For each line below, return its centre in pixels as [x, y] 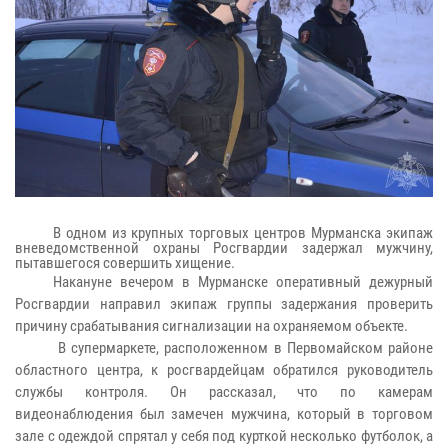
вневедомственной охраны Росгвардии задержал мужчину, [224, 247]
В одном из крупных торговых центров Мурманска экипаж [242, 232]
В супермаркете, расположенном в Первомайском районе [242, 347]
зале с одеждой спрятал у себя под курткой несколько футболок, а [224, 435]
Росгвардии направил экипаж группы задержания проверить [224, 303]
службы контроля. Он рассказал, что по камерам [224, 391]
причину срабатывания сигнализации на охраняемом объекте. [211, 325]
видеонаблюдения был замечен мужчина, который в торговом [224, 413]
